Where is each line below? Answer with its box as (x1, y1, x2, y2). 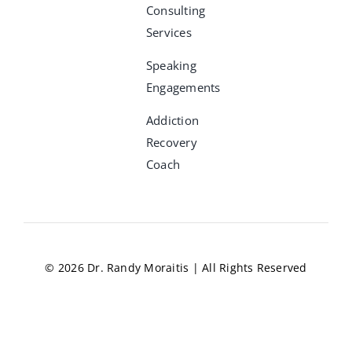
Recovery (145, 134, 197, 150)
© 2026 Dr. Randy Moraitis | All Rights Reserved (45, 259, 307, 275)
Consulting (145, 2, 206, 18)
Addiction (145, 112, 200, 128)
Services (145, 24, 192, 40)
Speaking (145, 57, 196, 73)
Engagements (145, 79, 221, 95)
